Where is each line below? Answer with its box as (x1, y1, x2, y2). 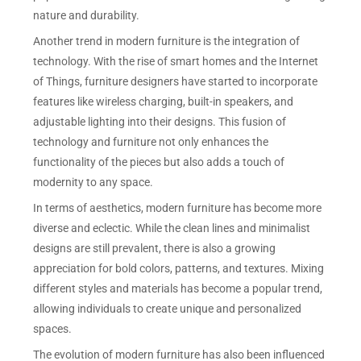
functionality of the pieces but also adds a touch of (33, 155, 285, 168)
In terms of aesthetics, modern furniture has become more (33, 201, 322, 214)
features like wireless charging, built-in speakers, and (33, 94, 294, 108)
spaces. (33, 322, 73, 335)
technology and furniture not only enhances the (33, 135, 269, 148)
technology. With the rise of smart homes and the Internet (33, 54, 319, 68)
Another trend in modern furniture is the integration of (33, 34, 301, 48)
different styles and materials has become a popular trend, (33, 281, 323, 295)
